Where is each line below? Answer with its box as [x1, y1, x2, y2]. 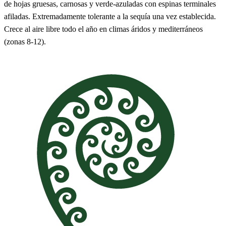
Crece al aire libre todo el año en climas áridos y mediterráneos [4, 24, 203, 33]
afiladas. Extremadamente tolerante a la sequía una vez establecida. [4, 12, 216, 21]
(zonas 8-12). [4, 37, 46, 46]
